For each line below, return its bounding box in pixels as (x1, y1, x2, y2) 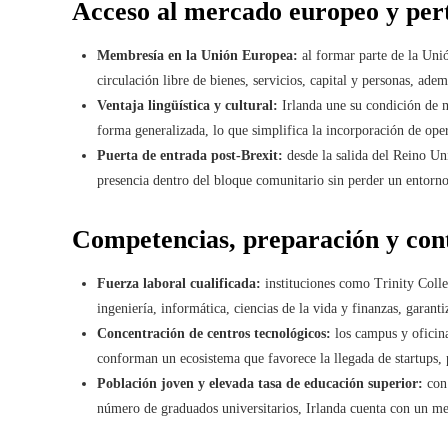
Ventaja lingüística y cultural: (97, 98, 278, 113)
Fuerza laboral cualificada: (97, 276, 261, 291)
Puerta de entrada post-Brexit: (97, 148, 283, 163)
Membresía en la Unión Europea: (97, 48, 298, 63)
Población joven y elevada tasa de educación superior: (97, 376, 423, 391)
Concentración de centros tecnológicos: (97, 326, 331, 341)
